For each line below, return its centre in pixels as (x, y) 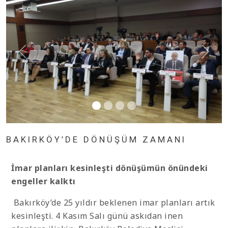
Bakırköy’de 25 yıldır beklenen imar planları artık (113, 203)
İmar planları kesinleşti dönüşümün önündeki (110, 168)
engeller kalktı (44, 181)
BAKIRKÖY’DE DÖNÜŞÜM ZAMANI (96, 140)
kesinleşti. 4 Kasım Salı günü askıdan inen (97, 216)
